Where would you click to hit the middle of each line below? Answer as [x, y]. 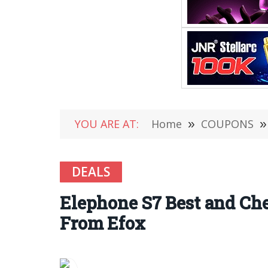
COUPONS [227, 124]
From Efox [103, 223]
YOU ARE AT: [107, 124]
